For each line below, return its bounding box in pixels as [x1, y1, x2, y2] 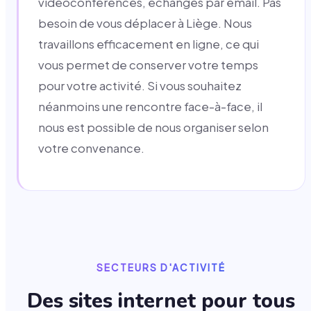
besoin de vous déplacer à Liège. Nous [38, 16, 252, 31]
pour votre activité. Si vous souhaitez [38, 78, 242, 94]
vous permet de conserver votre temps [38, 58, 258, 73]
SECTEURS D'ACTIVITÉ [96, 261, 226, 274]
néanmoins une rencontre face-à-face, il [38, 99, 262, 115]
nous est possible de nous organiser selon [38, 120, 269, 135]
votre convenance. [38, 141, 144, 156]
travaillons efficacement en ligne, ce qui [38, 37, 259, 52]
